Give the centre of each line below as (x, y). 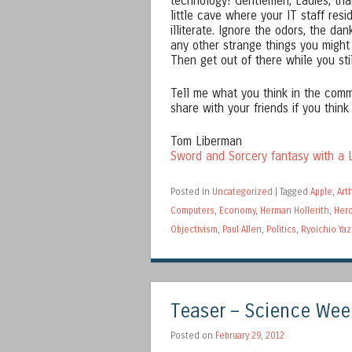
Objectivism (194, 230)
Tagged (295, 192)
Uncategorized (242, 192)
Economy (237, 211)
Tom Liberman (206, 142)
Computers (192, 211)
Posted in (191, 192)
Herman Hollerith (295, 211)
